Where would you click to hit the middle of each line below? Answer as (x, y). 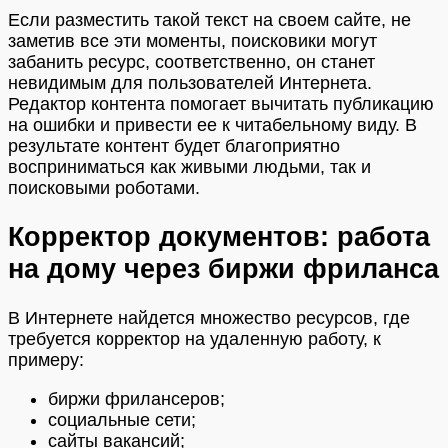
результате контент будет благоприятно (174, 145)
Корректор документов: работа (219, 237)
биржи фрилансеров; (136, 398)
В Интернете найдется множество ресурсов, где (209, 317)
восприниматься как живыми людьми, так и (189, 166)
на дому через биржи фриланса (223, 269)
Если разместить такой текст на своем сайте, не (209, 19)
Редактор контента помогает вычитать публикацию (221, 103)
